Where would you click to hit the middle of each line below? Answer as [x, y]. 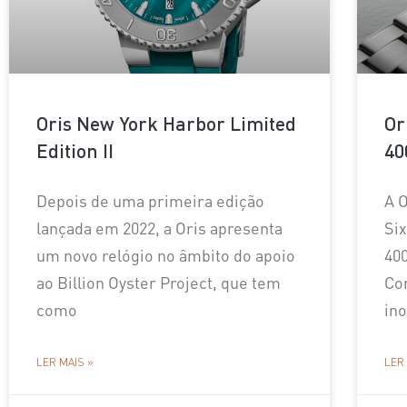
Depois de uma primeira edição [150, 200]
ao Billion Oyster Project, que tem [159, 282]
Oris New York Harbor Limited [166, 123]
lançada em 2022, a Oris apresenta [159, 227]
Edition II [75, 150]
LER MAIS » [65, 362]
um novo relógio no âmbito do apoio [166, 254]
